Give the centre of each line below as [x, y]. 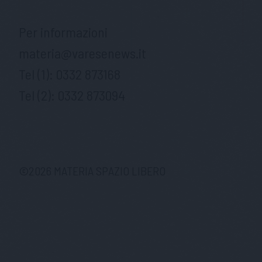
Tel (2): [38, 95]
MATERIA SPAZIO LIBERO [108, 170]
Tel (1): [37, 74]
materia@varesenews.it [82, 53]
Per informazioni [63, 32]
